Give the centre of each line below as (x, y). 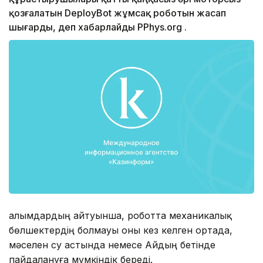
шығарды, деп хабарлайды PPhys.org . (98, 27)
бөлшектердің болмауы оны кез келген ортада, (121, 230)
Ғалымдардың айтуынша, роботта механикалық (120, 215)
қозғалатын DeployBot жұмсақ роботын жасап (117, 13)
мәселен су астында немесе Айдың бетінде (112, 245)
